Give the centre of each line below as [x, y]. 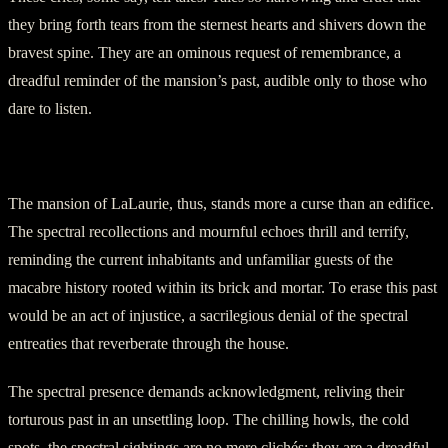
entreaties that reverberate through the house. [148, 343]
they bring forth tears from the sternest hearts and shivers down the [217, 24]
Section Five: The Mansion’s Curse [187, 155]
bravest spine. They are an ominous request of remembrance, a [204, 52]
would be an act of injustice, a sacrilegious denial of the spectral [208, 315]
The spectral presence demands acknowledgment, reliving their [206, 391]
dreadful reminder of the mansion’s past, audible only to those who [217, 80]
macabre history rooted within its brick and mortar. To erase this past [222, 287]
